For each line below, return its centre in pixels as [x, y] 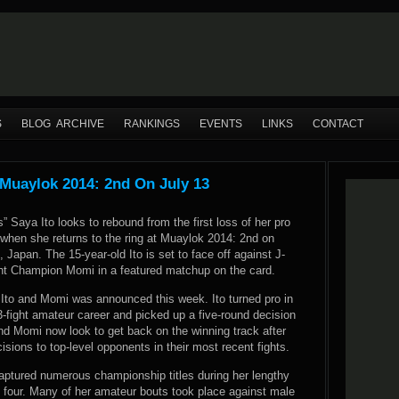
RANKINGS [152, 124]
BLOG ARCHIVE [63, 124]
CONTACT [338, 124]
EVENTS [221, 124]
